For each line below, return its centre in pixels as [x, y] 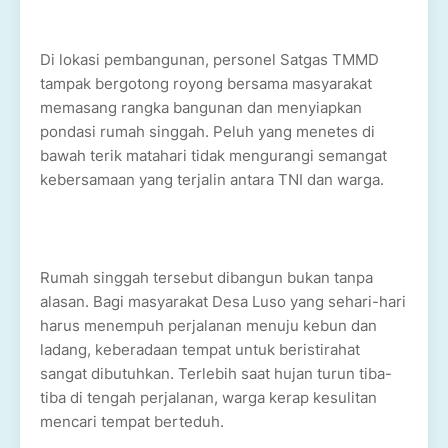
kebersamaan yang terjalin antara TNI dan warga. [212, 179]
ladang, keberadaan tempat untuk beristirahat [200, 349]
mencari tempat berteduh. [132, 421]
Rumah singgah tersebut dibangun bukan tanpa [206, 277]
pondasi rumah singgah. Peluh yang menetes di [207, 131]
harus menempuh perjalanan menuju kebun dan [208, 325]
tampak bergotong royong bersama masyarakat [206, 83]
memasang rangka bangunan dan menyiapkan [201, 107]
